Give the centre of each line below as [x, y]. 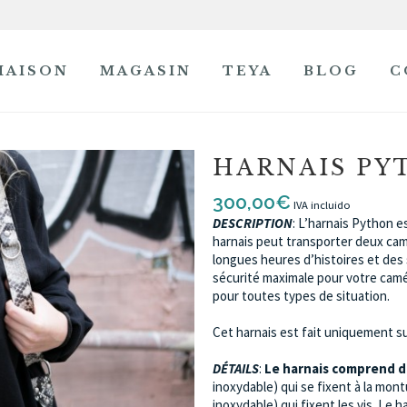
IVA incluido [322, 205]
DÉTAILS [236, 368]
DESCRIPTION [253, 223]
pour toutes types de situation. [301, 296]
